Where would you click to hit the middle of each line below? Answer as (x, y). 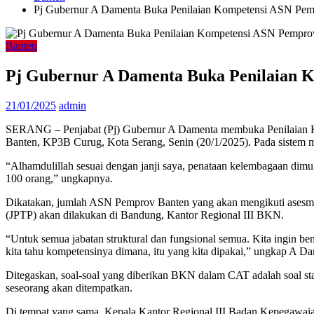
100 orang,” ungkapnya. (59, 178)
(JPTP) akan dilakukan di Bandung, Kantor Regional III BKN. (145, 214)
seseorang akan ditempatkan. (69, 287)
